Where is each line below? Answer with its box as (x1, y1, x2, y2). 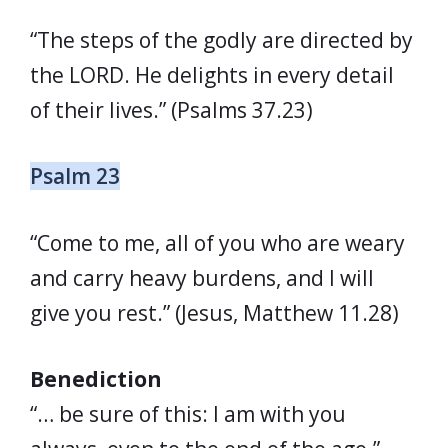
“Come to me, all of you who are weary (30, 228, 405, 257)
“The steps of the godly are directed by (30, 25, 413, 54)
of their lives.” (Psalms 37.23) (30, 95, 313, 124)
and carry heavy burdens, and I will (30, 263, 374, 292)
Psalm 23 (30, 162, 120, 190)
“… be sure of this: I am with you (30, 400, 346, 428)
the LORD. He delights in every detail (30, 60, 394, 89)
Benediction (30, 365, 162, 393)
